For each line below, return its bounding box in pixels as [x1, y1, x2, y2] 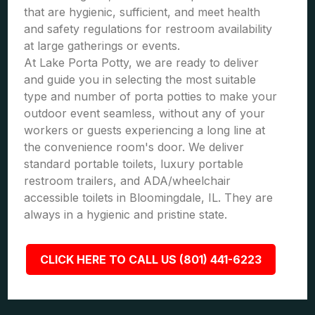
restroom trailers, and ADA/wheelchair [24, 174, 231, 188]
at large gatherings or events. [24, 39, 181, 53]
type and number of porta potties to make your [24, 89, 278, 103]
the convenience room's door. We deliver [24, 140, 245, 154]
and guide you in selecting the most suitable [24, 72, 257, 86]
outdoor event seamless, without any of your [24, 106, 266, 120]
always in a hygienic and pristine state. [24, 207, 228, 221]
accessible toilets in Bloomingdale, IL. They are [24, 191, 274, 205]
